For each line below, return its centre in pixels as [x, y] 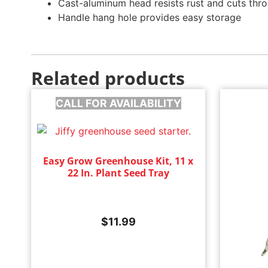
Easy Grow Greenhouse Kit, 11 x [118, 161]
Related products [108, 78]
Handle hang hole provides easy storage [150, 17]
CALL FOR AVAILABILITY [118, 103]
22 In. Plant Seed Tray [118, 173]
